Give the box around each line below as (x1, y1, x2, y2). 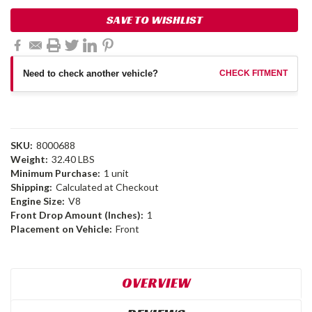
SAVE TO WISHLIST (106, 12, 203, 27)
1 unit (103, 166, 129, 179)
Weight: (10, 153, 48, 165)
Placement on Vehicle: (10, 222, 112, 235)
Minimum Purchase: (10, 166, 100, 179)
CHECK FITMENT (219, 68, 288, 79)
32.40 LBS (51, 153, 95, 165)
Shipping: (10, 180, 52, 193)
